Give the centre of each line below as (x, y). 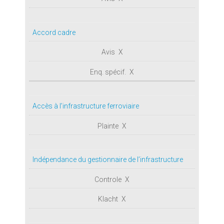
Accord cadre (54, 32)
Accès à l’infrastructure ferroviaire (86, 106)
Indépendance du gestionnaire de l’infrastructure (108, 159)
